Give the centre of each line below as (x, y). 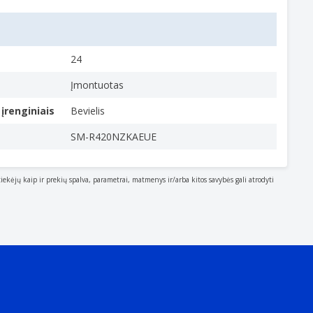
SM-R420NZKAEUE (114, 137)
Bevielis (88, 111)
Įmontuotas (97, 85)
